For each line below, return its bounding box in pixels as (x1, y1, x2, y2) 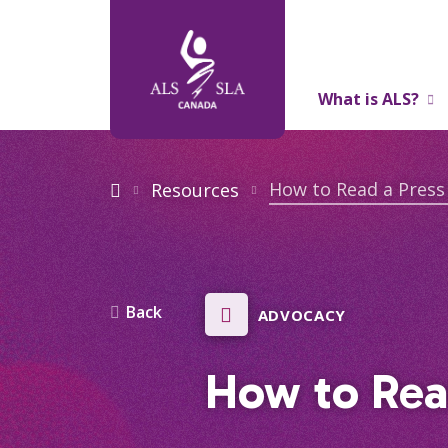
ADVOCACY (257, 304, 346, 325)
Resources (150, 178, 239, 202)
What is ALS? (317, 88, 419, 110)
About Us (317, 148, 391, 170)
